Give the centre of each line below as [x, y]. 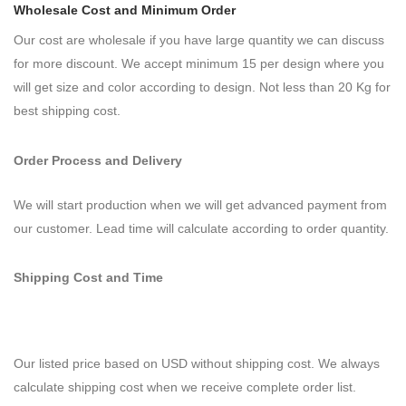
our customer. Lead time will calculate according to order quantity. [201, 228]
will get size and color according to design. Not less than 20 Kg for [202, 87]
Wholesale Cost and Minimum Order [125, 10]
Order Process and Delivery [98, 160]
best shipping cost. [67, 111]
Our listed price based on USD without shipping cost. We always [197, 364]
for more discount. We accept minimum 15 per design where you [199, 64]
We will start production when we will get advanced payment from [200, 204]
